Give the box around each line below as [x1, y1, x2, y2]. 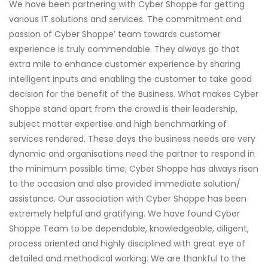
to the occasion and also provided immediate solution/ [9, 178, 240, 190]
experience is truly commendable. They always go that [9, 43, 239, 55]
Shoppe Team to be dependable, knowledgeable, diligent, [9, 223, 249, 234]
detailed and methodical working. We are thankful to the [9, 252, 246, 264]
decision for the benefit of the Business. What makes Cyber [9, 88, 258, 100]
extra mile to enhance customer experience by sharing [9, 58, 240, 70]
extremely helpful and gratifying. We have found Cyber [9, 208, 240, 220]
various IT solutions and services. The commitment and [9, 13, 242, 25]
